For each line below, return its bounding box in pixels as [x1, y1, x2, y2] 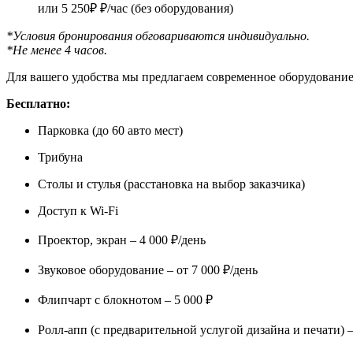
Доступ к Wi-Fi [38, 203, 118, 217]
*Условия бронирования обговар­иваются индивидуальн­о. [6, 28, 310, 43]
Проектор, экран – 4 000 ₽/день [38, 232, 206, 247]
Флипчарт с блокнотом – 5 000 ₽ [38, 292, 213, 307]
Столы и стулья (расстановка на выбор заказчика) [38, 176, 305, 191]
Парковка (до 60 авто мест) [38, 123, 183, 137]
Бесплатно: [6, 96, 70, 110]
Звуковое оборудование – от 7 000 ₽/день [38, 262, 258, 277]
